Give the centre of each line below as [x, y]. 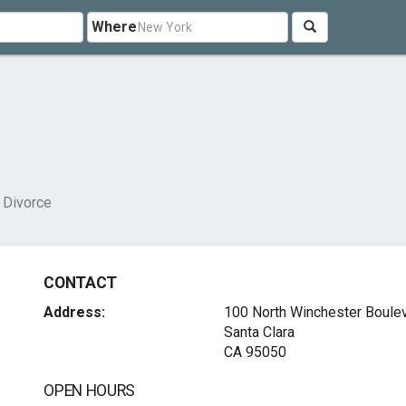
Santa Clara [259, 332]
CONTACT [80, 283]
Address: [75, 312]
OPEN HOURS [89, 391]
